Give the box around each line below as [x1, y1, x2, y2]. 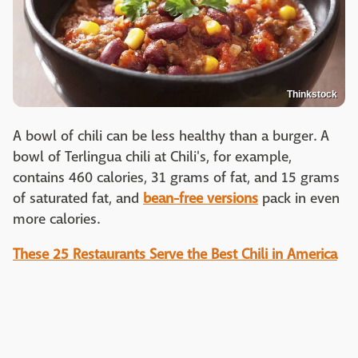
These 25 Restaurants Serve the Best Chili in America [13, 245, 337, 265]
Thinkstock [287, 89, 337, 101]
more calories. [13, 210, 100, 229]
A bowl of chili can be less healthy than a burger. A [13, 127, 329, 146]
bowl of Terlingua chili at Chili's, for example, [13, 148, 292, 167]
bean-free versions [143, 189, 258, 209]
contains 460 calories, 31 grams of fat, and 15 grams [13, 169, 340, 188]
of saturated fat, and [13, 189, 143, 209]
